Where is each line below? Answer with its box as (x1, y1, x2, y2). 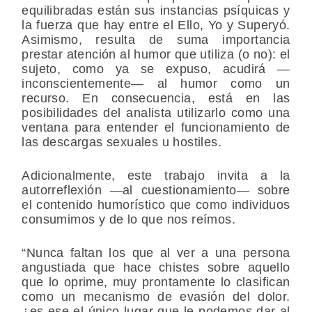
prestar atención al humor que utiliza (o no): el (22, 47, 290, 62)
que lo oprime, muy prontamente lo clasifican (22, 275, 290, 290)
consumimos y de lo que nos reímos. (22, 212, 235, 227)
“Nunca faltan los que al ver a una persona (22, 246, 290, 260)
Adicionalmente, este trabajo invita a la (22, 169, 290, 183)
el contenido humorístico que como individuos (22, 198, 290, 212)
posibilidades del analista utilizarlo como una (22, 106, 290, 120)
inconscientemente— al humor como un (22, 77, 290, 91)
